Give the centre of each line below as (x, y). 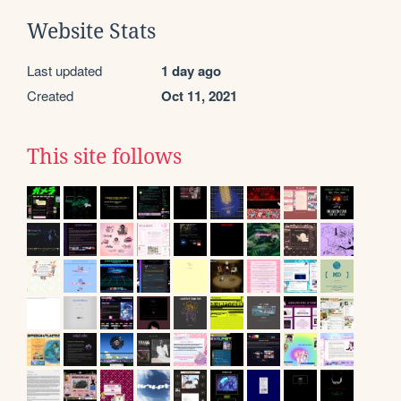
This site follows (104, 157)
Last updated (64, 71)
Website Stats (91, 32)
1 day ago (191, 71)
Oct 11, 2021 (199, 96)
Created (50, 96)
